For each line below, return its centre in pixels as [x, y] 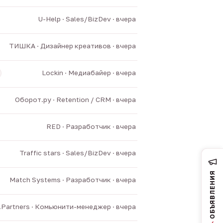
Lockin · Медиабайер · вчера [89, 73]
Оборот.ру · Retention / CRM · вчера [75, 99]
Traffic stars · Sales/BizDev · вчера [77, 153]
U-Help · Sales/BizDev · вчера [87, 19]
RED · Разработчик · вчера [91, 126]
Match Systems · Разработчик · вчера [72, 180]
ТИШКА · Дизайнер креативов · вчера [72, 46]
